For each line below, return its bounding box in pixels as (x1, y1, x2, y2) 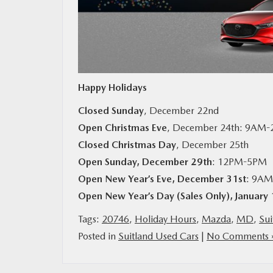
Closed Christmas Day (78, 138, 176, 151)
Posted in (78, 230, 118, 242)
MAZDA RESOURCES (17, 25, 100, 35)
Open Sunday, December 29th (78, 155, 212, 168)
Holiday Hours (135, 213, 196, 225)
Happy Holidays (78, 81, 147, 93)
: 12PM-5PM (212, 155, 267, 168)
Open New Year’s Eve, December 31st (78, 172, 246, 185)
